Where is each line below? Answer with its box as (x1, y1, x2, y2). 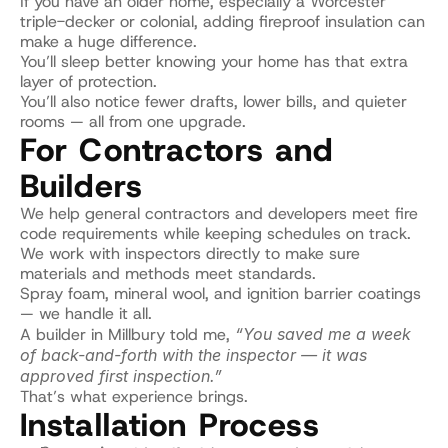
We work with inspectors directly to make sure (20, 243, 360, 264)
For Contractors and (20, 129, 334, 171)
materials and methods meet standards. (20, 263, 316, 284)
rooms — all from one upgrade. (20, 111, 246, 132)
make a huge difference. (20, 31, 197, 52)
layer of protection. (20, 71, 157, 92)
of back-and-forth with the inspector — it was (20, 345, 367, 365)
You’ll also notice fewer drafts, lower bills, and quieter (20, 91, 407, 112)
